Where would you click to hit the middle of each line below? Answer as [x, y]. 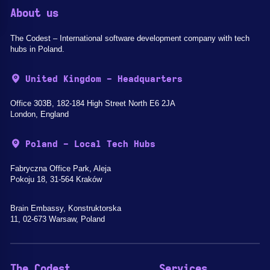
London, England [39, 114]
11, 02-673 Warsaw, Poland [58, 219]
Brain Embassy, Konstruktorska [66, 208]
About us [34, 14]
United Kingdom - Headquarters [104, 79]
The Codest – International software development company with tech [130, 38]
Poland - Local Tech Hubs [90, 144]
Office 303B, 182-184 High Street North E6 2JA [93, 103]
